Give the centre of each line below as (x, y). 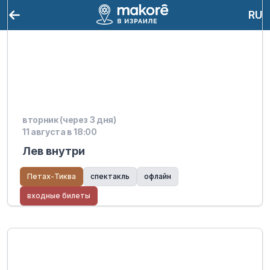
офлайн (158, 176)
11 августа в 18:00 (60, 132)
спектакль (110, 176)
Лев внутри (54, 151)
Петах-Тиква (52, 176)
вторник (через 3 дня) (69, 120)
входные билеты (59, 196)
